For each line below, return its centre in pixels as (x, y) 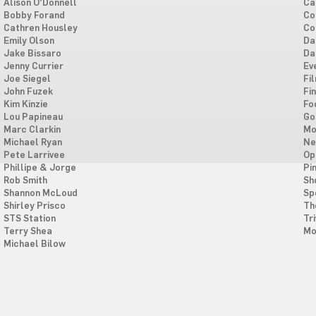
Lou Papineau (33, 117)
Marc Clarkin (32, 130)
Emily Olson (29, 41)
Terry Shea (28, 231)
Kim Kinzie (25, 104)
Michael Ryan (32, 142)
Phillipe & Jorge (39, 168)
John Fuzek (28, 92)
